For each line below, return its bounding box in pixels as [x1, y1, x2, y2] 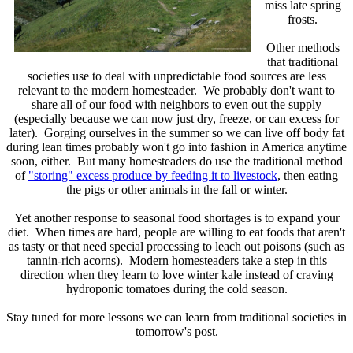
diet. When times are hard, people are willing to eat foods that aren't [8, 225, 345, 239]
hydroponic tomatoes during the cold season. [65, 281, 288, 295]
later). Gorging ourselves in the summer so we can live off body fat [9, 125, 344, 139]
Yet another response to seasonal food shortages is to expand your [13, 210, 340, 225]
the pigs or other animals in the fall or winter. [65, 182, 288, 196]
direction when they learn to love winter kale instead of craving [20, 267, 333, 281]
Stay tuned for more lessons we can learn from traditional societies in [6, 310, 347, 324]
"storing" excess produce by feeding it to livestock [28, 168, 277, 182]
